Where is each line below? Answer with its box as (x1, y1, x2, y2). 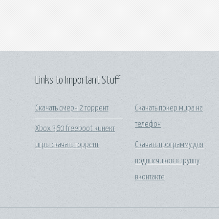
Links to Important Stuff (35, 75, 119, 87)
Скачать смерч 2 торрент (35, 104, 109, 112)
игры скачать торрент (35, 140, 99, 149)
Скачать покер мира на (135, 104, 203, 112)
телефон (135, 120, 161, 129)
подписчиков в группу (135, 156, 200, 165)
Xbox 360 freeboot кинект (35, 124, 115, 133)
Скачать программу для (135, 140, 204, 149)
